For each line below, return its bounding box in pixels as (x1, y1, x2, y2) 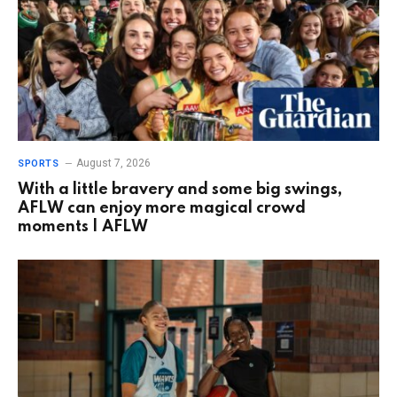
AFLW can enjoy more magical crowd (18, 200, 306, 217)
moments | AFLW (18, 219, 148, 236)
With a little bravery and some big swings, (18, 182, 342, 198)
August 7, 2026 (76, 157, 152, 170)
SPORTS (18, 158, 59, 170)
